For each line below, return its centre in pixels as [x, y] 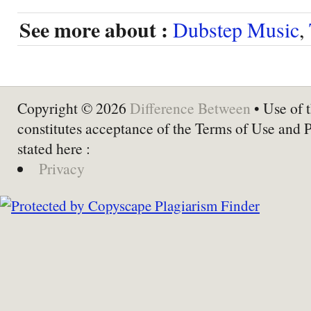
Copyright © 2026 [74, 108]
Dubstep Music [236, 29]
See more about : [94, 29]
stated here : [54, 148]
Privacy [61, 168]
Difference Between [190, 108]
